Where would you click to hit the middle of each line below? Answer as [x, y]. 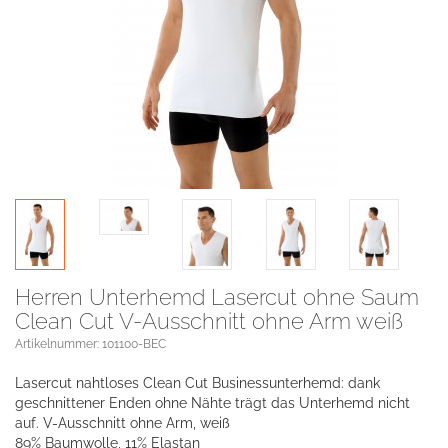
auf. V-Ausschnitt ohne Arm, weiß [122, 423]
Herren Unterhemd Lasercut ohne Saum [217, 297]
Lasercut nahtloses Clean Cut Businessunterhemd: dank [197, 383]
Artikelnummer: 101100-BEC [90, 344]
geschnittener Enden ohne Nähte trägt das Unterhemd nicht [212, 403]
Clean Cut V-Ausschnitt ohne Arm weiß [209, 321]
